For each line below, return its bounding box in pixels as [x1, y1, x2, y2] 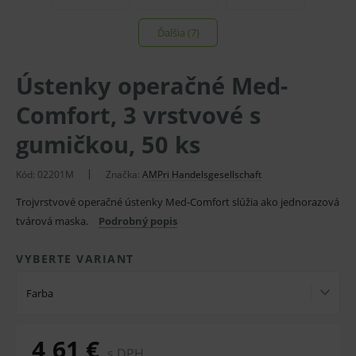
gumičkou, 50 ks [16, 129, 200, 160]
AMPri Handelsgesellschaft [142, 168, 261, 181]
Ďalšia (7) [157, 25, 199, 40]
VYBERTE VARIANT [16, 251, 134, 266]
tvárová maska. [16, 214, 91, 228]
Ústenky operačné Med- [16, 70, 288, 101]
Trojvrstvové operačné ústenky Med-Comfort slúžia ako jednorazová [16, 195, 339, 209]
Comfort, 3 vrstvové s [16, 99, 261, 130]
